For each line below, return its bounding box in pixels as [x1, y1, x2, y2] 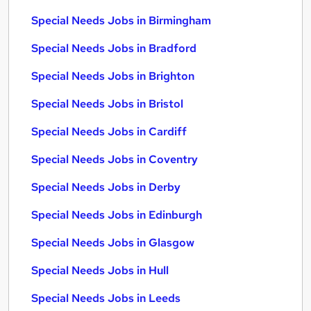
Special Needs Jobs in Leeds [31, 291, 180, 305]
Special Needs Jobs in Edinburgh [31, 208, 202, 222]
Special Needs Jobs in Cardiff [31, 124, 187, 139]
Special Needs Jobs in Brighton [31, 69, 194, 83]
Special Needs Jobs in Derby [31, 180, 180, 194]
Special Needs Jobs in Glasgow [31, 235, 194, 250]
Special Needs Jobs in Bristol [31, 96, 183, 111]
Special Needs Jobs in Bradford [31, 41, 196, 56]
